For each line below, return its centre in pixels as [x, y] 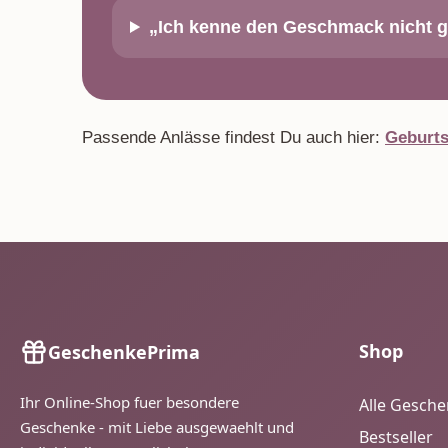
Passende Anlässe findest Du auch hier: [233, 137]
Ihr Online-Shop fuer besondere [129, 402]
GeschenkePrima [124, 351]
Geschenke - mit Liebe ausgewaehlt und [157, 427]
